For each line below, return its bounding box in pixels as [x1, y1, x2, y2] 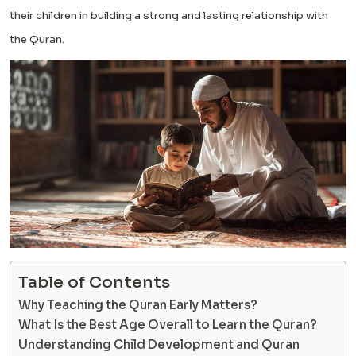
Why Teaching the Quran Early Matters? [18, 297, 257, 313]
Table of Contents [18, 272, 170, 293]
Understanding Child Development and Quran [18, 337, 300, 353]
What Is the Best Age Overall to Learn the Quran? [18, 317, 317, 333]
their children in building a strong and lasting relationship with [10, 8, 328, 22]
